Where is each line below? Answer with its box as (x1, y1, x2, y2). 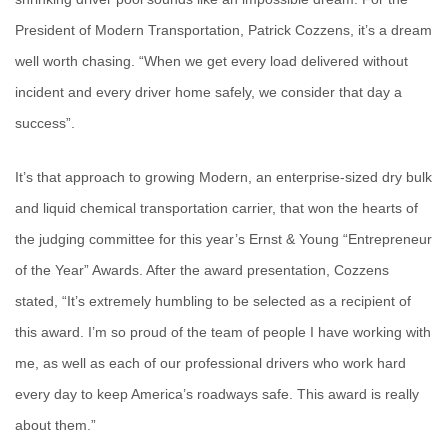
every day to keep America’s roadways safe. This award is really (15, 385, 419, 402)
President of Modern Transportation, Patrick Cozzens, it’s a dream (15, 22, 432, 39)
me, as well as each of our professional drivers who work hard (15, 354, 406, 371)
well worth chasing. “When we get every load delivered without (15, 53, 408, 70)
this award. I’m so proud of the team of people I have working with (15, 323, 431, 340)
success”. (15, 115, 75, 132)
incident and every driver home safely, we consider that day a (15, 84, 402, 101)
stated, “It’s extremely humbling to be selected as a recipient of (15, 292, 411, 309)
